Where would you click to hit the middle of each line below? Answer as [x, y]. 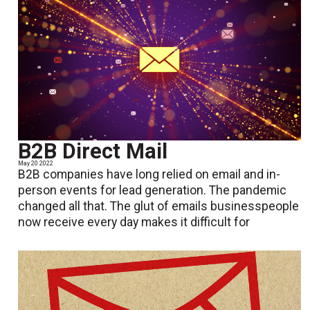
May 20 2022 [36, 164]
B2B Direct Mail [93, 152]
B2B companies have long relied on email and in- [149, 175]
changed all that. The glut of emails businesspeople [159, 207]
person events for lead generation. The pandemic [153, 191]
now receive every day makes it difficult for [134, 222]
